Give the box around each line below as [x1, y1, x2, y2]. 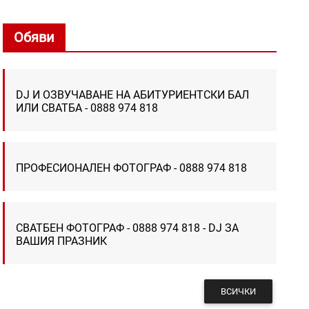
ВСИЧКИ [220, 286, 256, 297]
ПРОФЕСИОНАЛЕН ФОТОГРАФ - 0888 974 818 [16, 161, 248, 175]
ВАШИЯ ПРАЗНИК [16, 234, 108, 248]
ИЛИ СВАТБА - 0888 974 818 [16, 101, 159, 114]
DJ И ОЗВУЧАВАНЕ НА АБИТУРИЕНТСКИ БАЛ [16, 88, 250, 101]
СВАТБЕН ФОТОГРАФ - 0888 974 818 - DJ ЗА [16, 221, 239, 235]
